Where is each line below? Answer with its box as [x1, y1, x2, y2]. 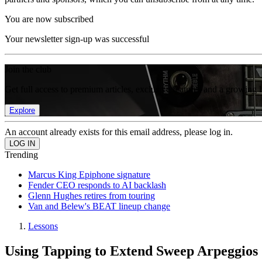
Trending [5, 150, 38, 160]
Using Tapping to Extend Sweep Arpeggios [5, 243, 258, 258]
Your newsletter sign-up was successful [5, 34, 149, 44]
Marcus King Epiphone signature [28, 170, 150, 180]
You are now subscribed [5, 14, 94, 24]
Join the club [5, 64, 51, 74]
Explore [9, 106, 35, 115]
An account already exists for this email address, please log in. [5, 127, 233, 137]
